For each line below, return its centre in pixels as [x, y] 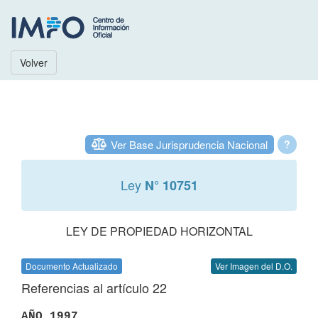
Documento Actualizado [72, 266]
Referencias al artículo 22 [94, 287]
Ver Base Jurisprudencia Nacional [189, 144]
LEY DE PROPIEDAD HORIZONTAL [159, 231]
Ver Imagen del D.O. [254, 266]
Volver [34, 62]
